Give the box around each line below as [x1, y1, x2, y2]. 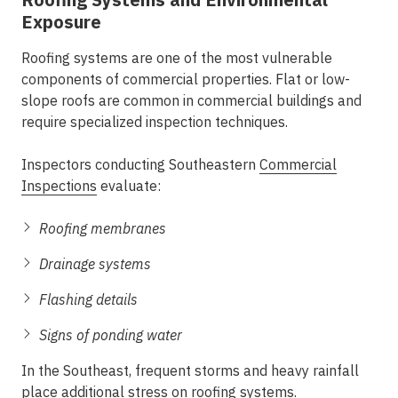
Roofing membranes [39, 219, 166, 237]
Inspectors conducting [21, 155, 169, 173]
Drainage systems [39, 255, 151, 273]
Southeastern [169, 155, 259, 173]
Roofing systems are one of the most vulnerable [21, 49, 332, 67]
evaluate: [97, 177, 161, 195]
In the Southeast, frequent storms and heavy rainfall [21, 362, 359, 379]
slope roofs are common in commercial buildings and [21, 92, 362, 109]
